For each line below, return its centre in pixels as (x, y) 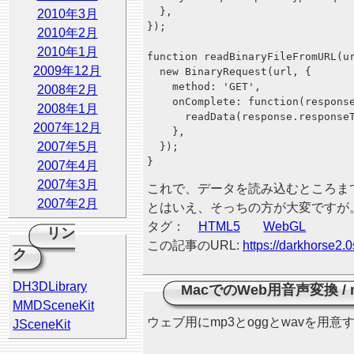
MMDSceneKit (53, 305)
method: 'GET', (204, 87)
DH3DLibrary (50, 286)
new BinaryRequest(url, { (229, 72)
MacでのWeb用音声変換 (260, 290)
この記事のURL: (195, 245)
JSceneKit (41, 324)
